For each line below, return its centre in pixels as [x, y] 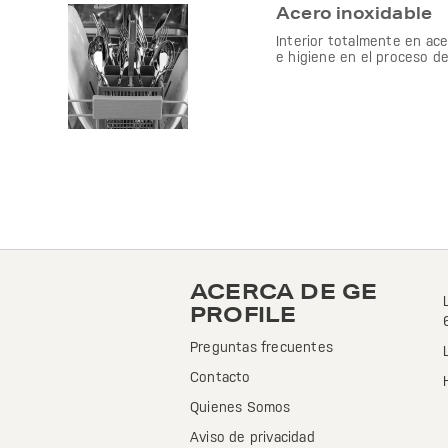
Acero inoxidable [354, 12]
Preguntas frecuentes [261, 347]
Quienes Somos [240, 407]
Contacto [220, 377]
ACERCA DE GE [284, 291]
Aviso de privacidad [252, 437]
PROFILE [243, 314]
